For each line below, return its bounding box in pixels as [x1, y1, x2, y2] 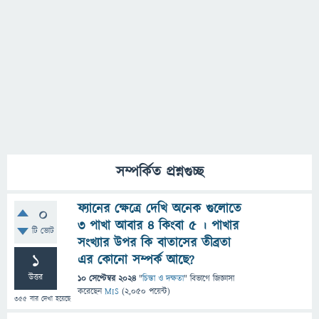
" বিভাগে [184, 273, 210, 285]
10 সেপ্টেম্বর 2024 [78, 273, 136, 285]
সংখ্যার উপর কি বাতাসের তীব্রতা [78, 234, 231, 252]
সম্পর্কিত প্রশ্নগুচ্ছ [115, 162, 204, 182]
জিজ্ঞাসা [213, 273, 234, 285]
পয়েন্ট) [146, 286, 170, 298]
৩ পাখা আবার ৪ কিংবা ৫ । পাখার [78, 217, 239, 235]
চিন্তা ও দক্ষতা [142, 273, 184, 285]
